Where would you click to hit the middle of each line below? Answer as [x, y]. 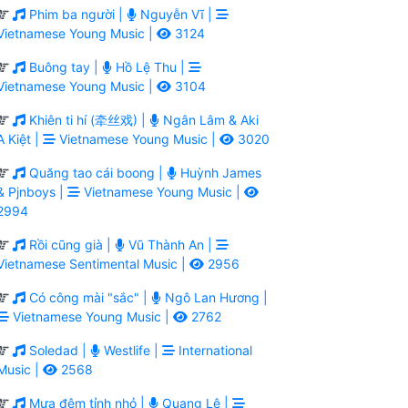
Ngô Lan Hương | [214, 297]
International [214, 350]
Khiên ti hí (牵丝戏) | [87, 119]
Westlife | [131, 350]
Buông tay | [64, 66]
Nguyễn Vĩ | [176, 14]
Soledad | [58, 350]
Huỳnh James [219, 172]
